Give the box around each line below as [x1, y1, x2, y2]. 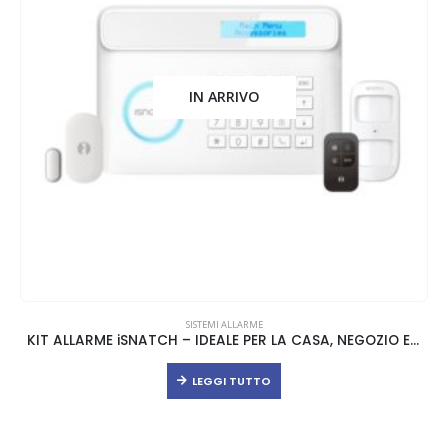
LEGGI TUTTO [192, 372, 271, 389]
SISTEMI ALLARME [185, 317, 263, 331]
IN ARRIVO [188, 87, 260, 107]
